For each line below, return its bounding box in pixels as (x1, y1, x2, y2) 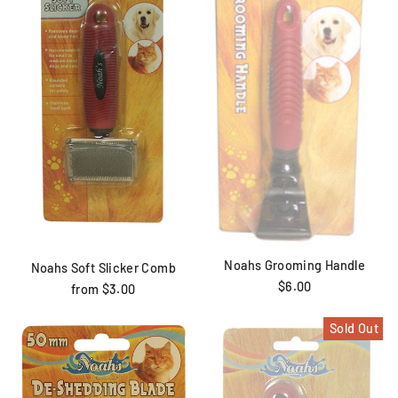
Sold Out (330, 321, 378, 337)
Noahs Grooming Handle (224, 258, 366, 274)
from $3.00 (70, 282, 136, 298)
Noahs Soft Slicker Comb (30, 260, 176, 276)
